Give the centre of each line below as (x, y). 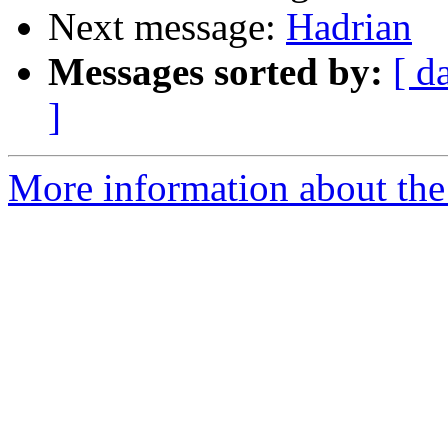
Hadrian (349, 27)
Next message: (167, 27)
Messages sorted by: (215, 72)
